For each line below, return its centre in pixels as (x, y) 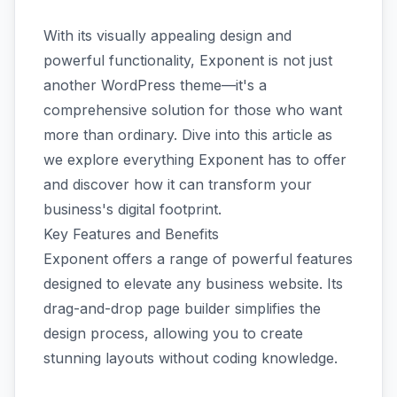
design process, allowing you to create (173, 333)
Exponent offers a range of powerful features (198, 259)
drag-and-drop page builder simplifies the (182, 308)
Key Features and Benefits (131, 234)
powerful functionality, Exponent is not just (188, 60)
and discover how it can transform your (178, 184)
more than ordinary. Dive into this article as (188, 135)
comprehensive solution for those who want (193, 110)
